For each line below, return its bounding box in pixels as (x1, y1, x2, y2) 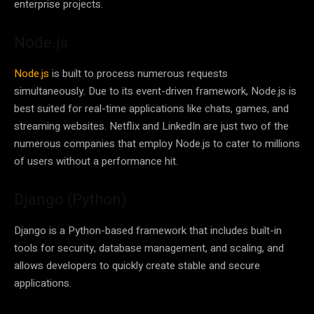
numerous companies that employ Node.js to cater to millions (14, 135, 300, 151)
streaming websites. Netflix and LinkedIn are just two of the (14, 118, 289, 134)
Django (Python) (14, 190, 127, 208)
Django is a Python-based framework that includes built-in (14, 222, 282, 238)
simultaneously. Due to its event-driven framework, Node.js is (14, 83, 296, 99)
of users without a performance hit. (14, 153, 178, 169)
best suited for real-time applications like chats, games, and (14, 100, 289, 116)
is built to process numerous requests (49, 65, 228, 81)
